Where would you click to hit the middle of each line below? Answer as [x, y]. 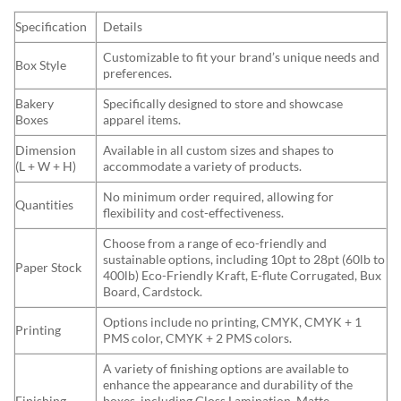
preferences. [138, 73]
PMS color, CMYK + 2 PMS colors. [198, 337]
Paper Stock [48, 267]
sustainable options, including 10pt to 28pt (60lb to [244, 259]
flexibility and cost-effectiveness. [194, 212]
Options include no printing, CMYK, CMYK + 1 [233, 321]
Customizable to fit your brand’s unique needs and [242, 56]
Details [123, 26]
